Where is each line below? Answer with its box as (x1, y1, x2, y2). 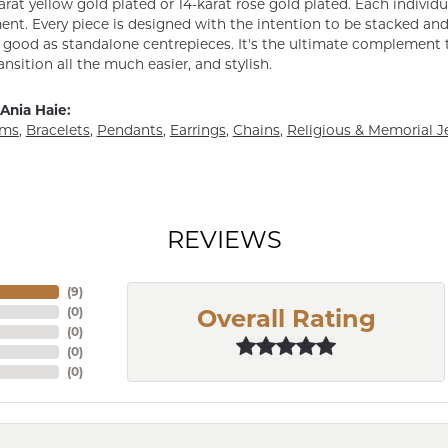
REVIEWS (166, 224, 282, 254)
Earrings (169, 121, 226, 138)
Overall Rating (196, 303, 376, 333)
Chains (232, 121, 280, 138)
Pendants (96, 121, 163, 138)
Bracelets (25, 121, 90, 138)
